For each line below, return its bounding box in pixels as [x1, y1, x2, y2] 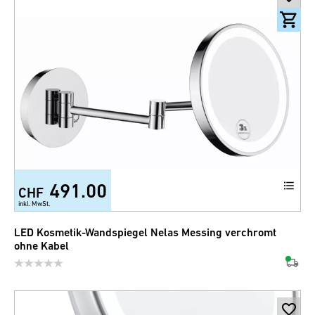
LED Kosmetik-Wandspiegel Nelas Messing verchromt [14, 226, 276, 239]
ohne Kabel [14, 239, 69, 252]
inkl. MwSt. [18, 200, 50, 207]
